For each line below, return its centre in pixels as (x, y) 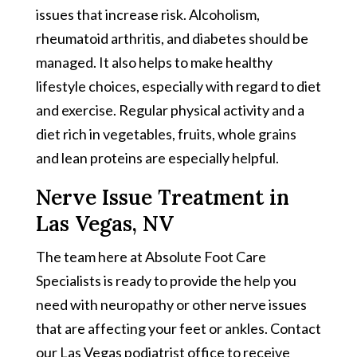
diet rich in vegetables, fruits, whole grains (166, 133)
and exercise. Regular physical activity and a (170, 110)
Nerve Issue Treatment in (162, 197)
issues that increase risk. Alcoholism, (147, 14)
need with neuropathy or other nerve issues (171, 304)
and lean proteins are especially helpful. (157, 157)
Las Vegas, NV (104, 223)
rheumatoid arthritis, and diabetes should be (172, 38)
